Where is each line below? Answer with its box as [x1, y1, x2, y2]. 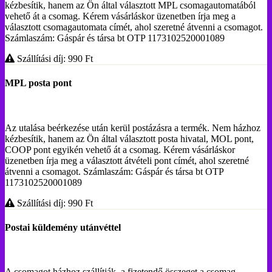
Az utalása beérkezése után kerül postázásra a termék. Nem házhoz [5, 122, 260, 133]
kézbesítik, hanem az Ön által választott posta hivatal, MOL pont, [5, 133, 254, 144]
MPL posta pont [5, 78, 72, 89]
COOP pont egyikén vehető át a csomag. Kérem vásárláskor [5, 144, 235, 155]
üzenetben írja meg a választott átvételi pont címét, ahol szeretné [5, 155, 249, 166]
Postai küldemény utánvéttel [5, 222, 121, 233]
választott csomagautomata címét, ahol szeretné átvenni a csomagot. [5, 22, 263, 32]
